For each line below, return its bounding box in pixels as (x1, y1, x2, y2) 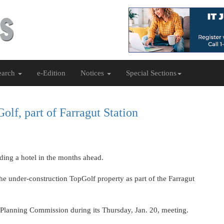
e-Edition (37, 69, 65, 77)
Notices (80, 69, 106, 77)
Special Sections (126, 69, 176, 77)
